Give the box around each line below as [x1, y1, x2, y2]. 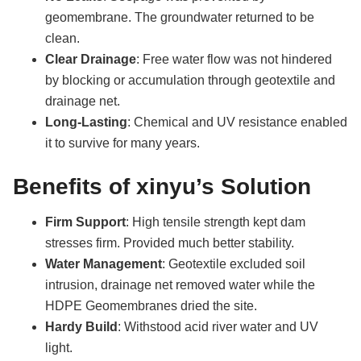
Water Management [45, 256, 162, 271]
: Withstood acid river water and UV [118, 319, 318, 334]
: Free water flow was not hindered [136, 52, 332, 66]
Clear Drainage [45, 52, 136, 66]
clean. [45, 31, 80, 45]
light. [45, 340, 73, 355]
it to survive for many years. [45, 135, 200, 150]
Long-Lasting [45, 114, 127, 129]
